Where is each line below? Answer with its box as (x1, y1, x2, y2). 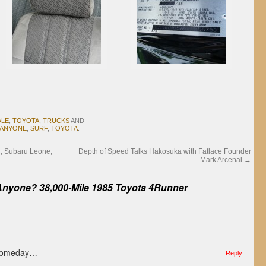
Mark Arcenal (200, 156, 244, 164)
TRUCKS (43, 117, 69, 124)
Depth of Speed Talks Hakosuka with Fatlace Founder (78, 147, 251, 156)
